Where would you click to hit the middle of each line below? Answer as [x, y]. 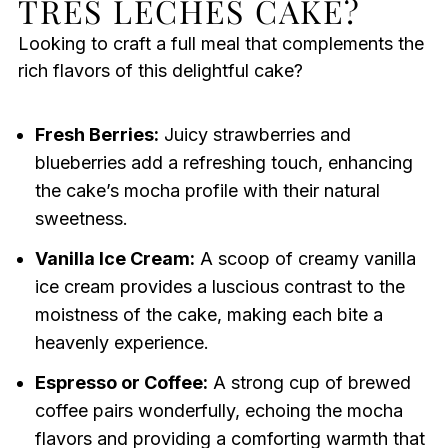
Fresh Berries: [96, 135]
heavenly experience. [121, 343]
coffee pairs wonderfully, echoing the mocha [218, 411]
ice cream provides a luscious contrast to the [219, 287]
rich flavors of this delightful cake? [160, 71]
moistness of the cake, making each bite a [208, 315]
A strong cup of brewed [309, 383]
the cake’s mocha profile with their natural [207, 191]
